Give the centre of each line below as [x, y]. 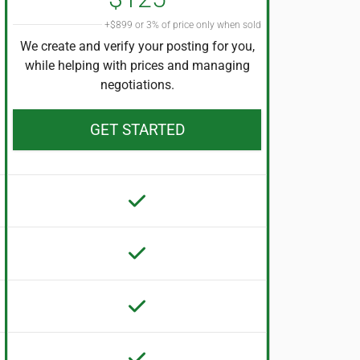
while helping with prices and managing [137, 65]
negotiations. [137, 84]
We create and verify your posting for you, [137, 46]
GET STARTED [137, 129]
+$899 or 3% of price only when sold [183, 25]
